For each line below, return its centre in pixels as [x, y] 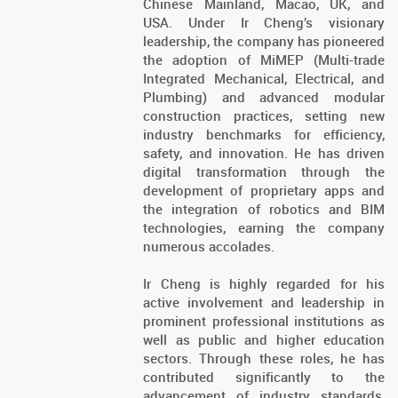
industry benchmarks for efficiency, [264, 134]
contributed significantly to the [264, 376]
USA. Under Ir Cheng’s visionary [264, 22]
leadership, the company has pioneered [264, 40]
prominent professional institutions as [264, 320]
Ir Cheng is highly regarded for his [264, 283]
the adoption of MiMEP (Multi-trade [264, 59]
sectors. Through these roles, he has [264, 358]
